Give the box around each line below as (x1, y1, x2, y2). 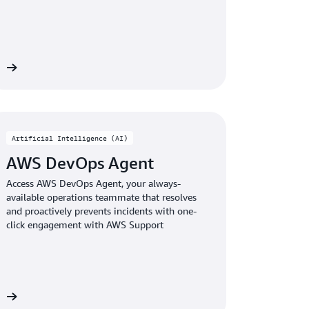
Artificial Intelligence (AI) (12, 133, 128, 142)
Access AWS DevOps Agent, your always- (6, 177, 181, 189)
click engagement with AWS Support (6, 218, 164, 230)
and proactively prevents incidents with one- (6, 204, 197, 217)
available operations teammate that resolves (6, 190, 197, 203)
